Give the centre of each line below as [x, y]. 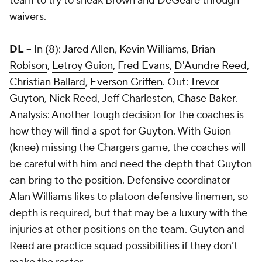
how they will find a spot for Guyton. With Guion [120, 131]
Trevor [205, 82]
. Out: [176, 82]
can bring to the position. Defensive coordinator [120, 180]
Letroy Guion [82, 66]
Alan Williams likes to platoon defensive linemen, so [129, 197]
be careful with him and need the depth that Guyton [131, 164]
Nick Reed [73, 99]
